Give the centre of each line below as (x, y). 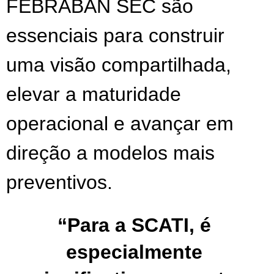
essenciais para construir (115, 36)
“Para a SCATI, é (134, 225)
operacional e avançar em (120, 124)
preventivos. (59, 183)
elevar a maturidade (94, 94)
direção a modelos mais (110, 153)
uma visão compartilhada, (119, 65)
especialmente (134, 252)
